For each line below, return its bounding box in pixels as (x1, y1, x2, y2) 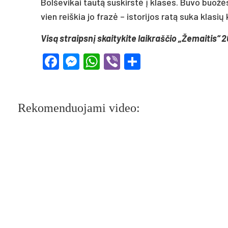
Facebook (59, 51, 129, 71)
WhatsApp (100, 51, 174, 71)
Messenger (79, 51, 159, 71)
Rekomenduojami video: (18, 101, 140, 115)
